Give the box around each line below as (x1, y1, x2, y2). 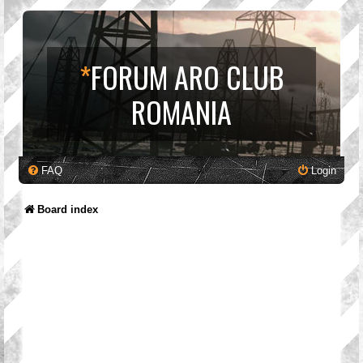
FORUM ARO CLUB (91, 55, 284, 98)
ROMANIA (131, 90, 232, 133)
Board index (37, 203, 98, 216)
